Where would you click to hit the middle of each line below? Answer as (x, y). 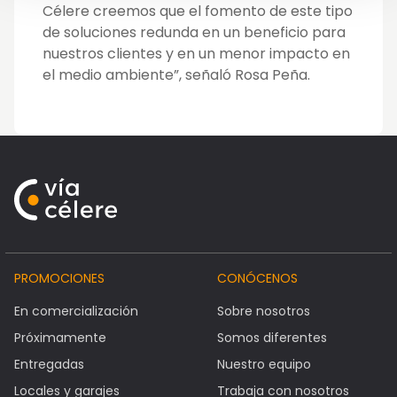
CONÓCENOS (257, 279)
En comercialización (76, 311)
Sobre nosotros (263, 311)
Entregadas (49, 365)
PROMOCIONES (59, 279)
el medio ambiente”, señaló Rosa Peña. (176, 75)
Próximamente (60, 338)
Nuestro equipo (264, 365)
